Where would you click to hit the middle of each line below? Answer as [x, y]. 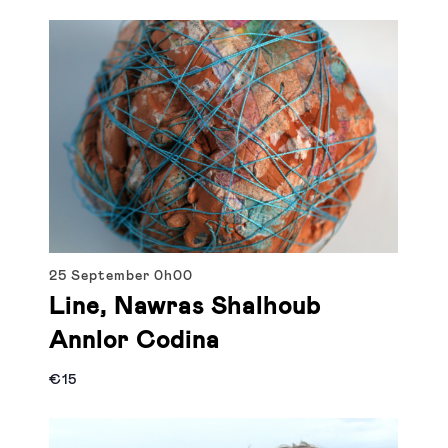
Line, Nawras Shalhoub [185, 306]
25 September [102, 275]
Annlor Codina [135, 340]
